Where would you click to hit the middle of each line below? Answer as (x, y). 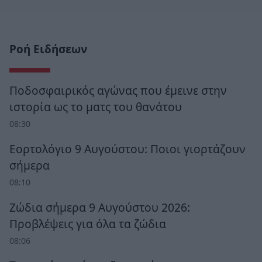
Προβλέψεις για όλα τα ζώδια (88, 223)
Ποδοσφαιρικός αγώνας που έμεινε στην (118, 91)
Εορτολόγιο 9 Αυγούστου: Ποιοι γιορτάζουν (127, 149)
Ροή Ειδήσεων (48, 49)
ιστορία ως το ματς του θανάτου (96, 107)
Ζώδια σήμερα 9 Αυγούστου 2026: (100, 207)
